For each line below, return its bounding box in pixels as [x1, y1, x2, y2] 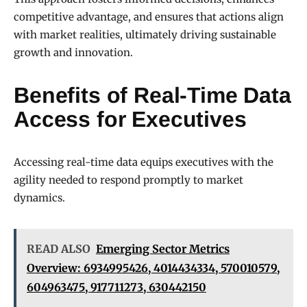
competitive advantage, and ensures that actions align [14, 10, 284, 24]
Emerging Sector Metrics [96, 242, 230, 256]
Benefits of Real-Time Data [14, 83, 291, 108]
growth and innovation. [14, 46, 133, 60]
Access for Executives [14, 107, 247, 132]
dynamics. [14, 191, 65, 205]
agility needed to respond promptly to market [14, 173, 243, 187]
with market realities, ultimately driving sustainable [14, 28, 276, 42]
